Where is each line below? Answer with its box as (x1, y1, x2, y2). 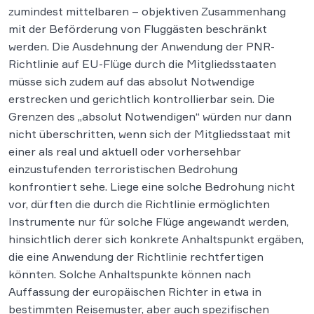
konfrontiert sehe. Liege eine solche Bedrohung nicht (8, 179, 295, 193)
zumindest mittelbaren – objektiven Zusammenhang (8, 4, 286, 18)
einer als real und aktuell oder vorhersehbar (8, 144, 241, 158)
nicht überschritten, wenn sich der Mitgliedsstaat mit (8, 127, 291, 141)
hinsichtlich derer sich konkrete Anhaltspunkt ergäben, (8, 232, 303, 246)
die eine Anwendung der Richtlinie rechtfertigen (8, 250, 264, 264)
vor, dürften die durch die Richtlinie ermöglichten (8, 197, 270, 211)
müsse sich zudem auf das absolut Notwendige (8, 74, 254, 88)
